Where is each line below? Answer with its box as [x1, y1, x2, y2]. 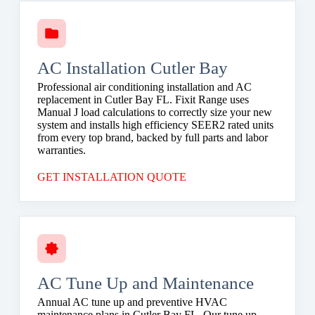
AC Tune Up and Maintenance [37, 273, 254, 292]
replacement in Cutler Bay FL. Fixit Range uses [37, 93, 249, 105]
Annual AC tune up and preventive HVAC [37, 295, 227, 308]
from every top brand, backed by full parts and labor [37, 131, 268, 143]
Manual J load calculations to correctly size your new [37, 105, 272, 118]
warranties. [37, 143, 86, 156]
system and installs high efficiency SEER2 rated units [37, 118, 274, 131]
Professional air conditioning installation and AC [37, 80, 252, 93]
